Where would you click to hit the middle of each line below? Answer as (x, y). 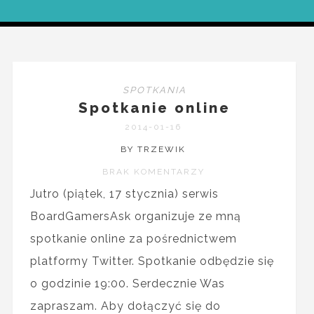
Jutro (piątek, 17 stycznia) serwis (124, 193)
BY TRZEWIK (153, 149)
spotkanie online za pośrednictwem (133, 238)
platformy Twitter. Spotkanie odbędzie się (152, 261)
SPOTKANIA (154, 90)
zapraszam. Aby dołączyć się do (125, 306)
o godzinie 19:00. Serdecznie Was (127, 283)
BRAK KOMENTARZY (153, 171)
